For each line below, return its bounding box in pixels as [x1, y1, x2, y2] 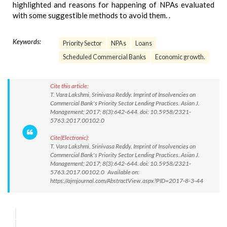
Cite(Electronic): [50, 134, 89, 141]
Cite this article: [50, 82, 89, 90]
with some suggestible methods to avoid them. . [13, 11, 170, 20]
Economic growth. [155, 53, 205, 61]
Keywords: [13, 37, 41, 46]
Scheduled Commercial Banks [63, 53, 146, 61]
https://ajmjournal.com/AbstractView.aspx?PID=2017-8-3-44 [50, 177, 203, 184]
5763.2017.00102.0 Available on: [50, 168, 139, 176]
